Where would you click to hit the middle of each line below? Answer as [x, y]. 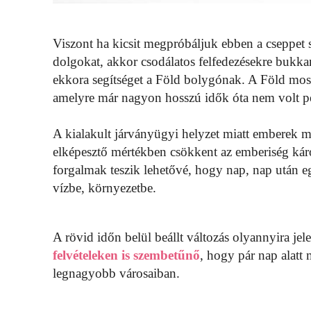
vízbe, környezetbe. [104, 188]
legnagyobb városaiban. [116, 274]
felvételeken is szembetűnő [126, 255]
